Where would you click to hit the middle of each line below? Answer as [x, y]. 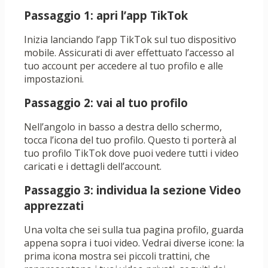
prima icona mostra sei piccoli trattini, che [117, 256]
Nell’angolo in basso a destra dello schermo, [123, 127]
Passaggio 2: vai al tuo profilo [106, 103]
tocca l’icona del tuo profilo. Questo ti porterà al [130, 140]
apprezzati [54, 206]
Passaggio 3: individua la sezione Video [133, 191]
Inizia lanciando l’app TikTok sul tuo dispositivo [130, 40]
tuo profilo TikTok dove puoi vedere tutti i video [131, 153]
